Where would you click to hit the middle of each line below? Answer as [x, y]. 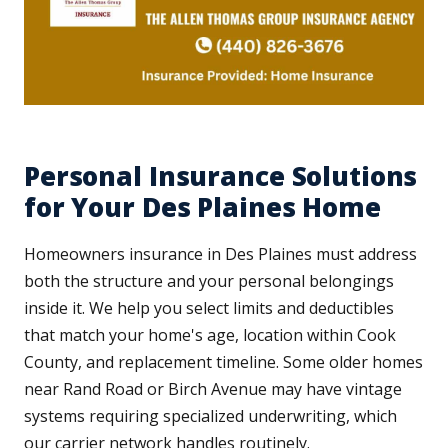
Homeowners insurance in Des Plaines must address [220, 254]
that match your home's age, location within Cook [210, 335]
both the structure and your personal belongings [209, 281]
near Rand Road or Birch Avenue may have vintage [213, 389]
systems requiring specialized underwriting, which [210, 416]
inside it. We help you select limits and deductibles [209, 308]
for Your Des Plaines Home [202, 207]
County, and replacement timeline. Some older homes [223, 362]
